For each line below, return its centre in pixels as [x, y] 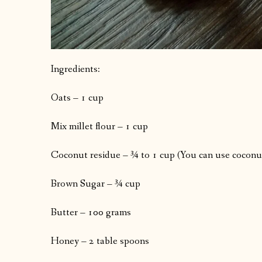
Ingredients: [75, 70]
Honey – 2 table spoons [100, 242]
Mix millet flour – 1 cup [99, 127]
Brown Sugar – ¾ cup [96, 184]
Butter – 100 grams [91, 213]
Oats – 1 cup [77, 98]
